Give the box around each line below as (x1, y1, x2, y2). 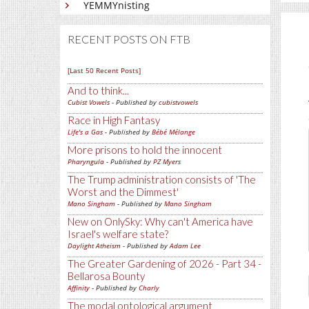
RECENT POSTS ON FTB (68, 32, 190, 46)
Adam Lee (170, 241, 201, 250)
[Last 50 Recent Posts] (68, 66, 141, 75)
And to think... (68, 84, 129, 97)
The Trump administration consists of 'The (68, 173, 256, 186)
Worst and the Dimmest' (68, 186, 179, 198)
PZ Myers (153, 157, 181, 166)
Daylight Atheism (68, 241, 121, 250)
